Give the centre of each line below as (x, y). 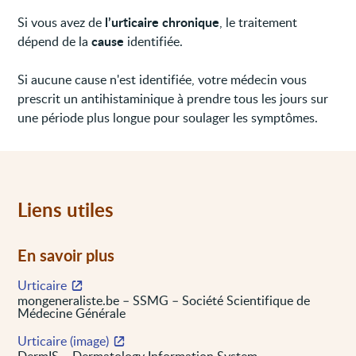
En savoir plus (66, 255)
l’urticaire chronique (163, 21)
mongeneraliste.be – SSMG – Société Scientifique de (164, 300)
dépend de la (55, 41)
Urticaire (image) (64, 341)
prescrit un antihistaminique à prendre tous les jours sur (173, 98)
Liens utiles (66, 209)
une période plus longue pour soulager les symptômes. (168, 117)
